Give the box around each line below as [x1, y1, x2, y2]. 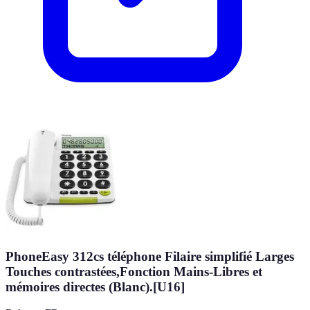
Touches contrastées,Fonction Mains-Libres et [6, 264, 262, 279]
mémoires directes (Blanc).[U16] [6, 279, 185, 294]
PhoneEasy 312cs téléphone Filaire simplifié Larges [6, 248, 294, 264]
